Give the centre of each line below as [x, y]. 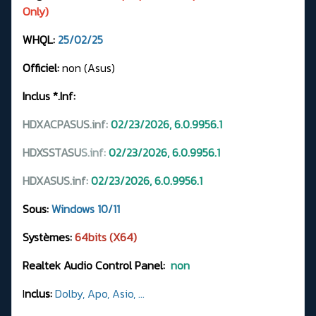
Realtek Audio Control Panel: [94, 265]
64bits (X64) [106, 237]
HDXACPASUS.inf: [65, 124]
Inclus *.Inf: [49, 96]
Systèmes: [49, 237]
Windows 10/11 [86, 208]
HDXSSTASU [52, 152]
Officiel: [42, 67]
